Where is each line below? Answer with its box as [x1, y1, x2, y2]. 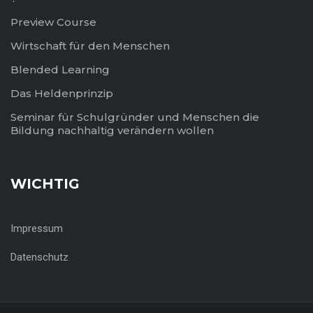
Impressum [10, 222, 63, 235]
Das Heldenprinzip [10, 87, 113, 100]
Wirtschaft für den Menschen [10, 39, 170, 52]
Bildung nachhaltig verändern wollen [10, 124, 214, 137]
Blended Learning [10, 63, 110, 76]
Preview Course [10, 15, 96, 29]
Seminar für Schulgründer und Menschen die [10, 110, 259, 124]
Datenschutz [10, 251, 68, 263]
